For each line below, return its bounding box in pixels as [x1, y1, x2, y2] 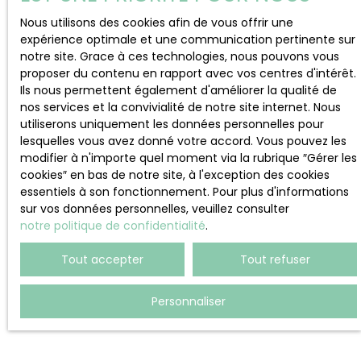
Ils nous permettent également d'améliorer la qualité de [20, 82, 337, 98]
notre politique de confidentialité [20, 218, 205, 234]
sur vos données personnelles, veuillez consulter [20, 201, 289, 217]
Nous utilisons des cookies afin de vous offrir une [20, 15, 293, 31]
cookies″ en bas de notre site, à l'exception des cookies [20, 167, 330, 183]
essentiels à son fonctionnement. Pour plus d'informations [20, 184, 349, 200]
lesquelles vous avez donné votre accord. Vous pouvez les [20, 133, 346, 149]
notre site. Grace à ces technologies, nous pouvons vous [20, 48, 339, 64]
